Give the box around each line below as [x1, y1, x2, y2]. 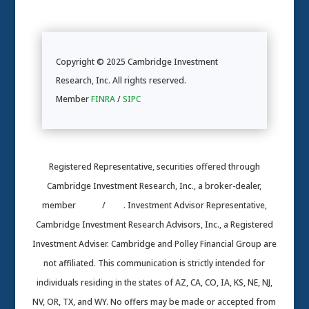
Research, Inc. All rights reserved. [55, 74, 186, 87]
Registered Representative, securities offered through [48, 161, 260, 173]
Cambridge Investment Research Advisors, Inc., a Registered [35, 219, 273, 231]
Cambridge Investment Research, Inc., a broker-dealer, [47, 180, 262, 192]
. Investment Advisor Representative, [123, 199, 267, 212]
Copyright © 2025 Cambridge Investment [55, 56, 218, 68]
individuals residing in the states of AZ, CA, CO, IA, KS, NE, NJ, [36, 277, 272, 289]
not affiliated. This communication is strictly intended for [43, 257, 266, 270]
